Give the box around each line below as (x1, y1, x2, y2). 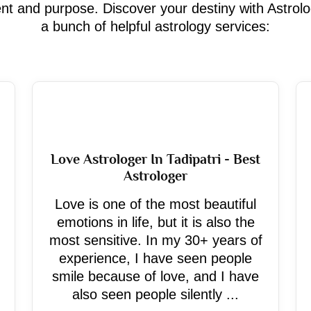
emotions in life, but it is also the (56, 215, 255, 230)
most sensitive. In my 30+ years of (49, 233, 262, 248)
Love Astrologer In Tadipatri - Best (51, 151, 260, 167)
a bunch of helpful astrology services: (41, 19, 270, 34)
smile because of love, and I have (52, 269, 259, 284)
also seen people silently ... (72, 287, 239, 302)
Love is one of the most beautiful (55, 196, 256, 212)
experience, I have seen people (59, 251, 252, 266)
